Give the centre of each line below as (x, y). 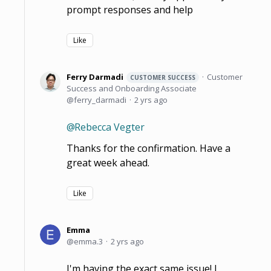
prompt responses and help (130, 9)
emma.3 (88, 241)
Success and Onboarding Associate (132, 88)
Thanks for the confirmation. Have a (149, 148)
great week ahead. (108, 162)
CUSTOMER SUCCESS (163, 77)
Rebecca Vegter (109, 127)
